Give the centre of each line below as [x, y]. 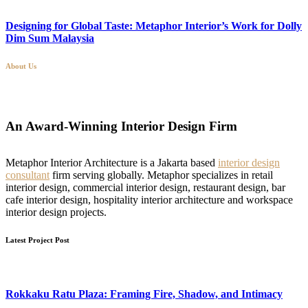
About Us [21, 66]
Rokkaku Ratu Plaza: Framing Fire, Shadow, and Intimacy [144, 294]
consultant [27, 175]
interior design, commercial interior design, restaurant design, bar [145, 187]
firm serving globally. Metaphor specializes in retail [161, 175]
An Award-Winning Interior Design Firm [121, 126]
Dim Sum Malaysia [50, 38]
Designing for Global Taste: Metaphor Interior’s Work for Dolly [154, 26]
